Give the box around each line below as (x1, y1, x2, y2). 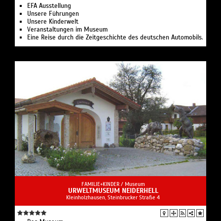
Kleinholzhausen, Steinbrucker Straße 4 (66, 193, 160, 201)
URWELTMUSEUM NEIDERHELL (68, 186, 158, 195)
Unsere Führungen (27, 10, 79, 18)
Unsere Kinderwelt (27, 18, 78, 26)
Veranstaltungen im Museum (27, 26, 108, 34)
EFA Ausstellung (27, 2, 71, 10)
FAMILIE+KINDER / (81, 180, 125, 187)
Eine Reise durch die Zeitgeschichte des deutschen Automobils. (27, 34, 203, 42)
